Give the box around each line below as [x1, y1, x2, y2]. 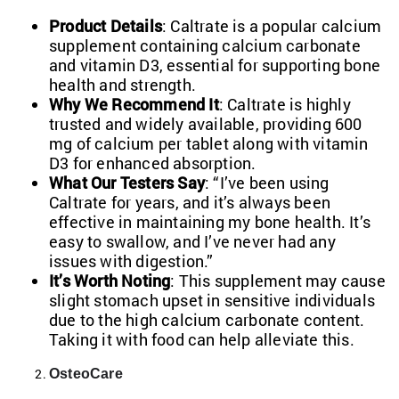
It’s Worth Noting [49, 269, 171, 291]
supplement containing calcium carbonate [49, 34, 361, 56]
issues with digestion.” [49, 249, 214, 272]
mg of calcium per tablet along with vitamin [49, 132, 369, 154]
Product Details [49, 14, 162, 37]
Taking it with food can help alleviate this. [49, 328, 354, 350]
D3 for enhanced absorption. [49, 151, 256, 174]
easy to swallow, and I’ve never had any [49, 230, 336, 252]
